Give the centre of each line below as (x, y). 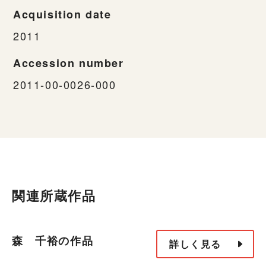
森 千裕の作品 (53, 241)
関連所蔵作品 (54, 195)
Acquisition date (62, 14)
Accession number (69, 63)
